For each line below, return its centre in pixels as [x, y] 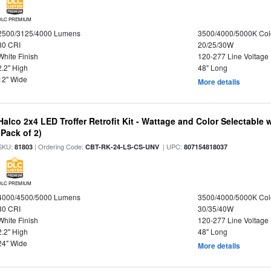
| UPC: [172, 146]
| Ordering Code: [59, 146]
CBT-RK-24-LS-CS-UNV [122, 147]
